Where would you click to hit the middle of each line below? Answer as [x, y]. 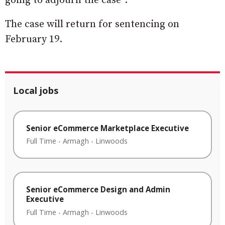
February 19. [34, 39]
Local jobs [36, 90]
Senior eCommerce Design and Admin [98, 190]
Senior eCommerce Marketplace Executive [107, 128]
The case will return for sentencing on [92, 24]
